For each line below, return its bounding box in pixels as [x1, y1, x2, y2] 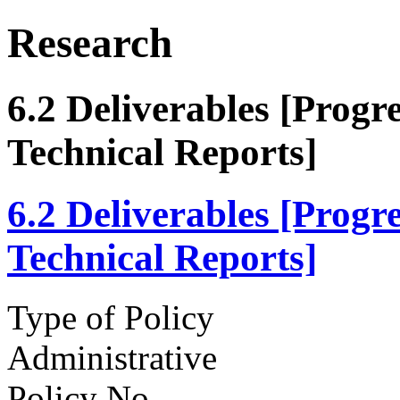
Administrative [7, 337, 217, 377]
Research [7, 20, 172, 67]
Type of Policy [7, 297, 214, 337]
